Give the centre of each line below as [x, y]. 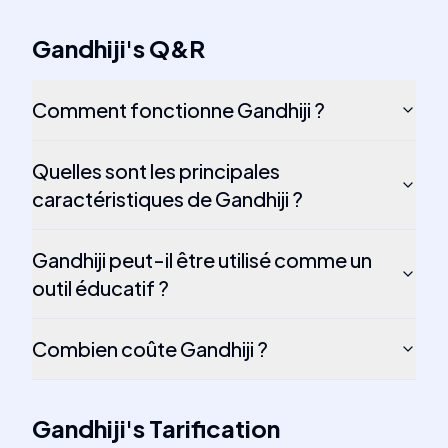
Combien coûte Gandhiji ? [150, 348]
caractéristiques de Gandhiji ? [167, 198]
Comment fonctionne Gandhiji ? [178, 109]
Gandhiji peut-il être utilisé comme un [202, 259]
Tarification [214, 428]
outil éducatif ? [100, 287]
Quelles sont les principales [156, 170]
